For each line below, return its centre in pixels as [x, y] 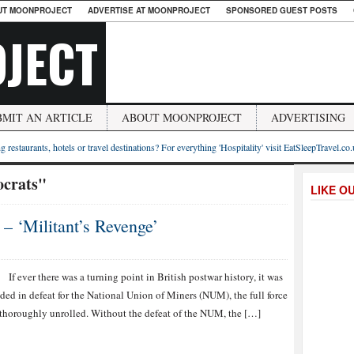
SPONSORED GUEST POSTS [282, 10]
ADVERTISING [308, 117]
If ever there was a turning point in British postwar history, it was [146, 277]
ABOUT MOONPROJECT [182, 117]
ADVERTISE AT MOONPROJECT [149, 10]
